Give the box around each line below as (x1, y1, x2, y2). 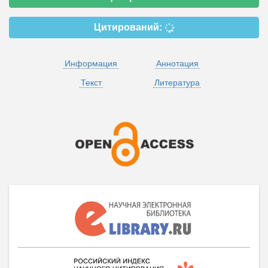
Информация (65, 58, 117, 68)
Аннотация (156, 58, 199, 68)
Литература (154, 77, 200, 87)
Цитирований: (94, 22, 165, 32)
